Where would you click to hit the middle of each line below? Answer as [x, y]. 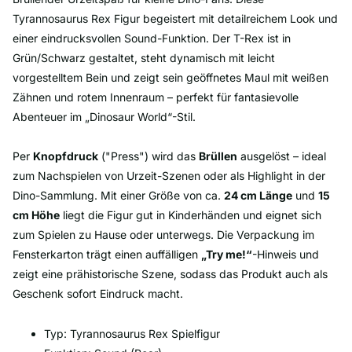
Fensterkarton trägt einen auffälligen [107, 255]
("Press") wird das [148, 156]
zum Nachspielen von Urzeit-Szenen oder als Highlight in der [169, 176]
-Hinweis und [286, 255]
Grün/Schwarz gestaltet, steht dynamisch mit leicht [144, 57]
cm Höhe [36, 215]
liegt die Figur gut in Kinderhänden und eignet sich [191, 215]
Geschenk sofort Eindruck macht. [98, 294]
